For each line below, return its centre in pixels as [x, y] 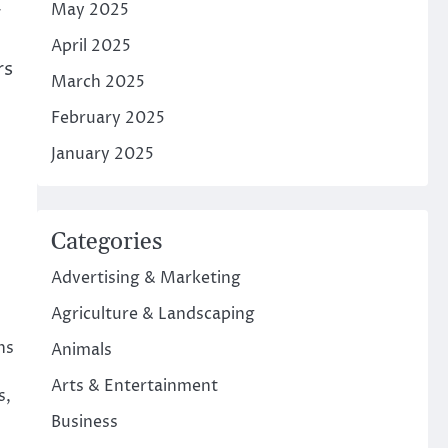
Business [84, 422]
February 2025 [107, 118]
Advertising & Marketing [145, 278]
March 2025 [97, 82]
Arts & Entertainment [134, 386]
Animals [81, 350]
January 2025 [102, 154]
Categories [106, 242]
